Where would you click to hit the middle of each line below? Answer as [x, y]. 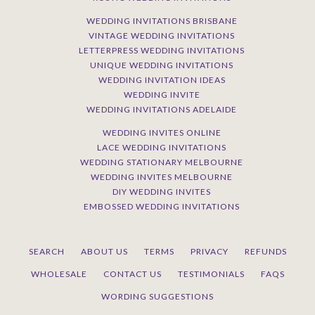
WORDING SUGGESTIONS [157, 296]
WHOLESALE [59, 274]
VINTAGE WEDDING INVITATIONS [162, 35]
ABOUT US [104, 251]
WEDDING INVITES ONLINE [162, 132]
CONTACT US [132, 274]
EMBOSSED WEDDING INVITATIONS [162, 206]
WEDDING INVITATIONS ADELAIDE [162, 109]
